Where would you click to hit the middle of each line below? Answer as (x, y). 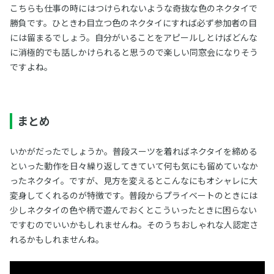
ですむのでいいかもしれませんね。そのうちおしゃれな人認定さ (134, 224)
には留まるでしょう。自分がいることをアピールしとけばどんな (133, 37)
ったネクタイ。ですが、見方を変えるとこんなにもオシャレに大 (133, 180)
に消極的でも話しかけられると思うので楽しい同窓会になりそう (134, 52)
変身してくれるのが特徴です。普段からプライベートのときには (133, 195)
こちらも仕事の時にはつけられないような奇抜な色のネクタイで (133, 8)
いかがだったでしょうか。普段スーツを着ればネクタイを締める (133, 151)
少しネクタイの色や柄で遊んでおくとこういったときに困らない (133, 210)
